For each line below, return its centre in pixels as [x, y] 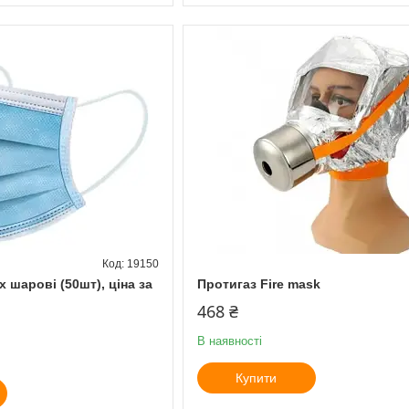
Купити [257, 378]
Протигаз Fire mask [258, 283]
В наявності [229, 341]
